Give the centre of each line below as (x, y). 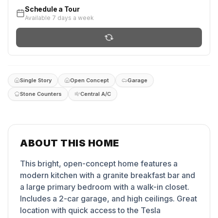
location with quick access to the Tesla (90, 210)
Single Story (36, 80)
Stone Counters (41, 94)
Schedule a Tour (52, 9)
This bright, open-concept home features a (99, 163)
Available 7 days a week (59, 18)
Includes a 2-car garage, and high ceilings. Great (109, 199)
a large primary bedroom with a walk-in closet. (105, 187)
